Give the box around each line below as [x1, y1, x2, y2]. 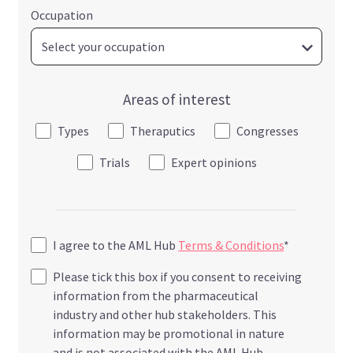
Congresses [236, 123, 299, 139]
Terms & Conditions [178, 237, 284, 254]
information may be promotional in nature [53, 325, 285, 342]
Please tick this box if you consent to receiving [53, 269, 303, 285]
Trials [99, 154, 130, 171]
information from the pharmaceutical [53, 288, 259, 304]
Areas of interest [122, 90, 231, 110]
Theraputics [130, 123, 195, 139]
